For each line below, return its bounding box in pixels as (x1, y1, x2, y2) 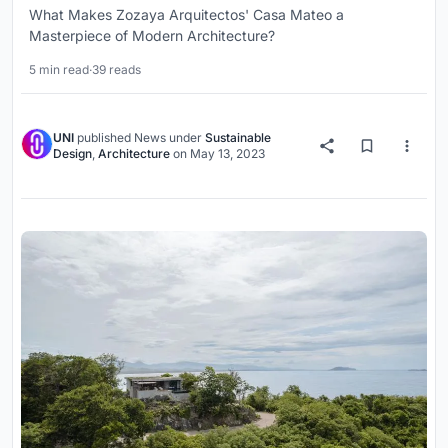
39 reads (92, 62, 141, 78)
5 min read (29, 62, 89, 78)
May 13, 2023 (190, 146, 265, 162)
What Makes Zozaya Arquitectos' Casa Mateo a (29, 6, 344, 24)
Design (53, 146, 92, 162)
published (74, 130, 134, 146)
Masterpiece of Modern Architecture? (29, 27, 275, 45)
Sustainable (205, 130, 271, 146)
